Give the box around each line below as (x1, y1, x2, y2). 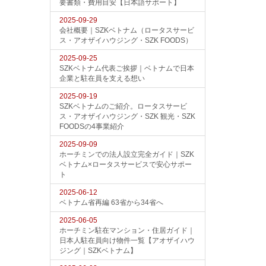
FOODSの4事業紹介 (59, 122, 124, 131)
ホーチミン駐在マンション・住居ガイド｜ (59, 226, 195, 235)
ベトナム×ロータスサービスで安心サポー (59, 160, 192, 169)
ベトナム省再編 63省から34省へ (59, 198, 163, 207)
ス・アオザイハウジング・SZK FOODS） (59, 36, 192, 45)
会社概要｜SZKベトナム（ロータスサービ (59, 26, 194, 34)
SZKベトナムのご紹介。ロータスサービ (59, 102, 187, 110)
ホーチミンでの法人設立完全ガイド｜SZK (59, 150, 194, 159)
